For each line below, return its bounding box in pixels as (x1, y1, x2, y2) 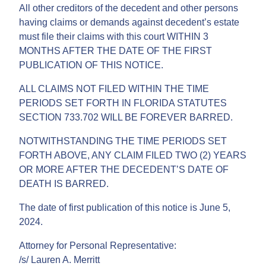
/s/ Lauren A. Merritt (19, 254, 100, 265)
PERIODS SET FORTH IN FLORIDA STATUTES (19, 97, 227, 108)
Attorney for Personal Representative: (19, 240, 176, 251)
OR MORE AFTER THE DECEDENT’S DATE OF (19, 164, 229, 175)
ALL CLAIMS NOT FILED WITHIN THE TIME (19, 83, 209, 94)
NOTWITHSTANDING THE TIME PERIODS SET (19, 135, 227, 146)
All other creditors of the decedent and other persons (19, 2, 238, 13)
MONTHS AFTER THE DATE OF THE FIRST (19, 45, 212, 56)
